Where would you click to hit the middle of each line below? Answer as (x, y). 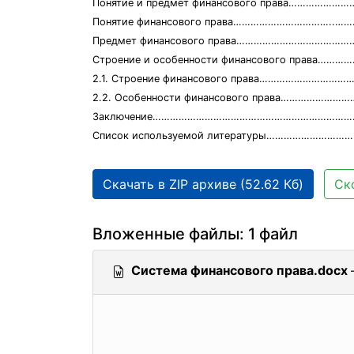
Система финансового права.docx (239, 270)
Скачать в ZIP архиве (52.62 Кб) (203, 184)
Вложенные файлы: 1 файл (195, 234)
